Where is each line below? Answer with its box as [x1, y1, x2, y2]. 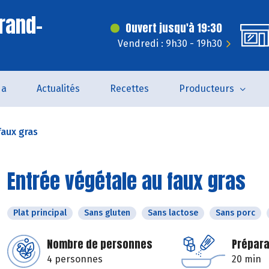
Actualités [36, 83, 80, 94]
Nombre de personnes [47, 236, 153, 252]
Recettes [109, 83, 149, 94]
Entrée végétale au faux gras [7, 166, 246, 196]
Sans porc [216, 208, 255, 218]
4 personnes [47, 253, 103, 265]
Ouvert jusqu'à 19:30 [125, 20, 222, 36]
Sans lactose [148, 208, 198, 218]
